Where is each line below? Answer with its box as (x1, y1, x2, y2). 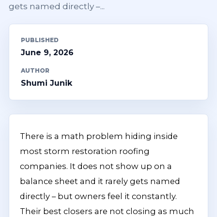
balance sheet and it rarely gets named (20, 176, 180, 186)
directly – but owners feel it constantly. (20, 191, 177, 201)
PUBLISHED (21, 36, 59, 44)
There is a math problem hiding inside (20, 131, 178, 141)
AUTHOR (21, 67, 49, 74)
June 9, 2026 (21, 48, 74, 57)
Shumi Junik (21, 78, 72, 88)
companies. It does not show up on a (20, 161, 172, 171)
